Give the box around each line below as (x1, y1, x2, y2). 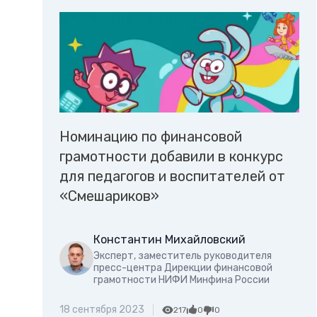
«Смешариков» (59, 187, 159, 204)
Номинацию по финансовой (59, 127, 242, 145)
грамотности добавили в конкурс (59, 147, 283, 165)
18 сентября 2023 (59, 303, 144, 316)
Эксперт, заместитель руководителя (93, 249, 272, 262)
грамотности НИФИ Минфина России (93, 273, 270, 286)
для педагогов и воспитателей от (59, 167, 285, 185)
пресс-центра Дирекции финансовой (93, 261, 272, 274)
